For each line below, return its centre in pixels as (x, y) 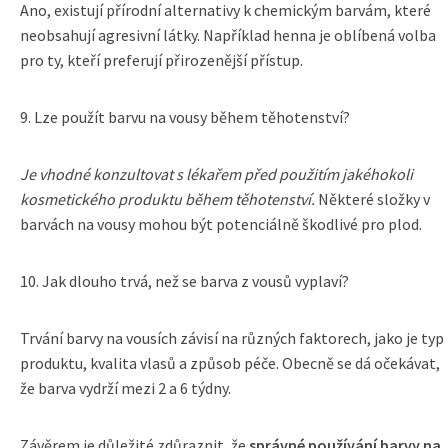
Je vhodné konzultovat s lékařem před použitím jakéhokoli (216, 174)
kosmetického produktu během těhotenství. (167, 199)
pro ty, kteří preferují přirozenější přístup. (161, 60)
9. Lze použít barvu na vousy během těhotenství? (185, 117)
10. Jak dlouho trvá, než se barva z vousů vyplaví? (184, 281)
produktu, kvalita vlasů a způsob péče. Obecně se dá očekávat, (230, 363)
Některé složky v (372, 199)
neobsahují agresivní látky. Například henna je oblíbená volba (228, 35)
